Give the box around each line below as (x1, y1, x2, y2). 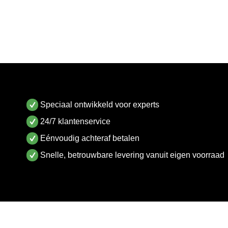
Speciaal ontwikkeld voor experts (40, 100, 160, 109)
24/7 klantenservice (40, 117, 111, 126)
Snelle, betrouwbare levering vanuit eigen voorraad (40, 151, 225, 160)
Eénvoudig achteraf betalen (40, 134, 140, 143)
